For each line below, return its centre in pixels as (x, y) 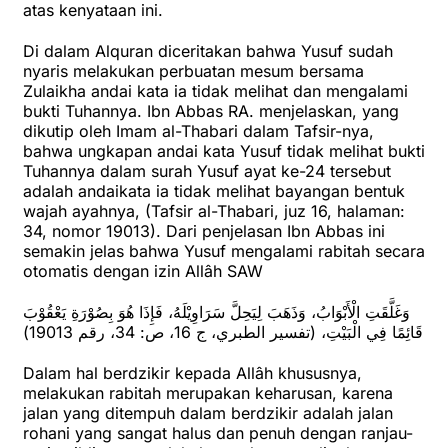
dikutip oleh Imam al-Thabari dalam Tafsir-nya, (198, 131)
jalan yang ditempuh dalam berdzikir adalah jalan (208, 413)
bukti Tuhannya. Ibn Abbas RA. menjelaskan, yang (211, 111)
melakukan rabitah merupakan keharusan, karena (208, 393)
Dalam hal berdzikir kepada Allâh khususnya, (192, 373)
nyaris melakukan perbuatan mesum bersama (193, 71)
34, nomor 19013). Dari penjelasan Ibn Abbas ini (204, 231)
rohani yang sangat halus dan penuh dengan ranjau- (218, 433)
